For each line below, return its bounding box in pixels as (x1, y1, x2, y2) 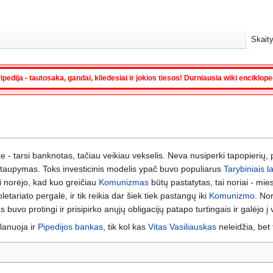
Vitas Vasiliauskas (148, 221, 216, 232)
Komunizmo (209, 190, 255, 200)
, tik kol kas (103, 221, 148, 232)
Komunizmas (99, 177, 149, 187)
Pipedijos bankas (38, 221, 103, 232)
